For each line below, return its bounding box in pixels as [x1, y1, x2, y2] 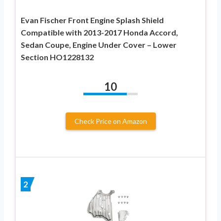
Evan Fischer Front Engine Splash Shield [21, 15, 164, 25]
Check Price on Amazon [74, 116, 147, 125]
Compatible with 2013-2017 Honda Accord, [21, 27, 178, 37]
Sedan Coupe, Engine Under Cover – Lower [21, 39, 177, 49]
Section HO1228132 [21, 52, 94, 62]
